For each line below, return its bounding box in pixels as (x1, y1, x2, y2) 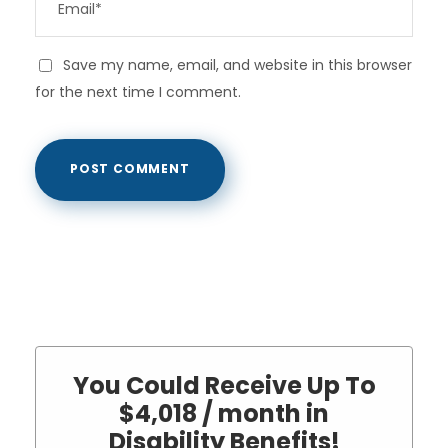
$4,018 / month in (119, 396, 329, 430)
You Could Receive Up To (72, 368, 376, 402)
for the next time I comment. (35, 81, 241, 102)
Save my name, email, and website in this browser (63, 54, 412, 75)
